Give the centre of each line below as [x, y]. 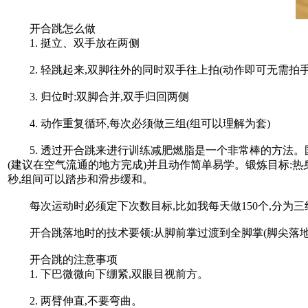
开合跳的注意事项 [63, 259]
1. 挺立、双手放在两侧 [74, 43]
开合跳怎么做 [52, 28]
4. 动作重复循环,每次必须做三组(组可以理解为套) [139, 123]
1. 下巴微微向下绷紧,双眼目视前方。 [108, 274]
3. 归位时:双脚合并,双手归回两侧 [98, 96]
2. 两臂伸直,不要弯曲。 [75, 300]
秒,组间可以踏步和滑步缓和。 [80, 179]
